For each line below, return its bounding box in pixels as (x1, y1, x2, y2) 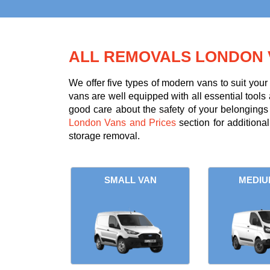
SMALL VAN (104, 175, 157, 186)
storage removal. (69, 131, 140, 142)
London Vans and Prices (69, 118, 177, 128)
